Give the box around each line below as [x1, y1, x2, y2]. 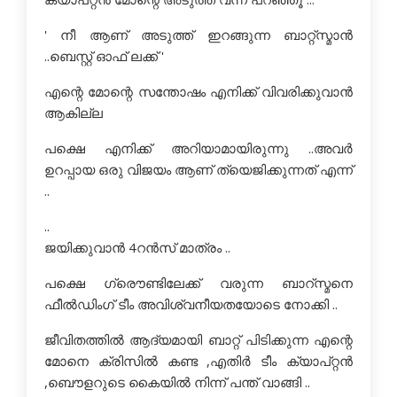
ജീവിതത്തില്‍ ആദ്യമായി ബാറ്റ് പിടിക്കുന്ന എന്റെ [44, 331, 353, 348]
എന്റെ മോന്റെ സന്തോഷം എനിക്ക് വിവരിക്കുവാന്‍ [44, 82, 353, 100]
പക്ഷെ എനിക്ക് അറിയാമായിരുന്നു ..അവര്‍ [44, 139, 353, 157]
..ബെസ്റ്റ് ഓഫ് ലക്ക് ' [44, 47, 164, 65]
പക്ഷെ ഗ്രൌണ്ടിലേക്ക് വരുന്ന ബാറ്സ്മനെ [44, 274, 353, 292]
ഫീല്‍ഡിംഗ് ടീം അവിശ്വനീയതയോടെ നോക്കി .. [44, 295, 338, 313]
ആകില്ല [44, 104, 103, 121]
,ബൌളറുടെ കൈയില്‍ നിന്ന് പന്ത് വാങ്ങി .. [44, 373, 310, 391]
